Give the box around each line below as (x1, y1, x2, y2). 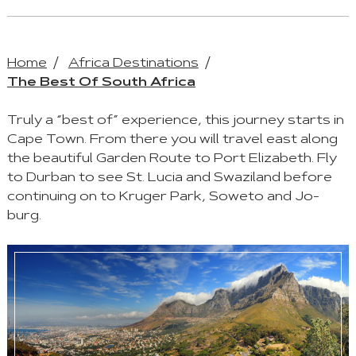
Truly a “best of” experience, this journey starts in (6, 114, 344, 128)
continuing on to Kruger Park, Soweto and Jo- (6, 191, 319, 204)
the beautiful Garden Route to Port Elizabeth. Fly (6, 153, 337, 166)
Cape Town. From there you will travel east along (6, 133, 338, 147)
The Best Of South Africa (6, 76, 195, 90)
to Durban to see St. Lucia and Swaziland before (6, 172, 332, 185)
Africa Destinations (68, 57, 199, 71)
